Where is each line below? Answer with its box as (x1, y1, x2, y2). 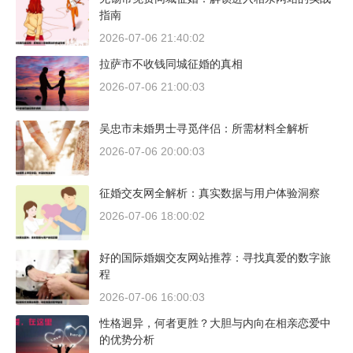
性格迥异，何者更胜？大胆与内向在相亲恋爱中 (99, 317, 331, 330)
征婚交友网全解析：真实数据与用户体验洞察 (99, 187, 320, 200)
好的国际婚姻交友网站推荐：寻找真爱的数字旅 (99, 251, 331, 265)
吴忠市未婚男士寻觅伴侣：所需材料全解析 (99, 122, 309, 136)
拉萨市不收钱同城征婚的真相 (99, 58, 243, 71)
